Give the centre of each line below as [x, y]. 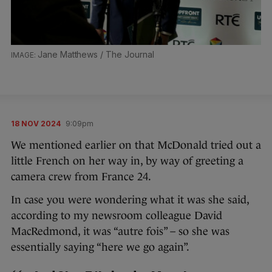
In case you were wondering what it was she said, [130, 200]
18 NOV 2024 [36, 124]
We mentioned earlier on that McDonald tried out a [136, 145]
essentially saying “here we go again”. [101, 247]
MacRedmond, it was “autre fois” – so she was [120, 231]
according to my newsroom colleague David [117, 216]
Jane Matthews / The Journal [96, 54]
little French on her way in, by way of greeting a [127, 161]
